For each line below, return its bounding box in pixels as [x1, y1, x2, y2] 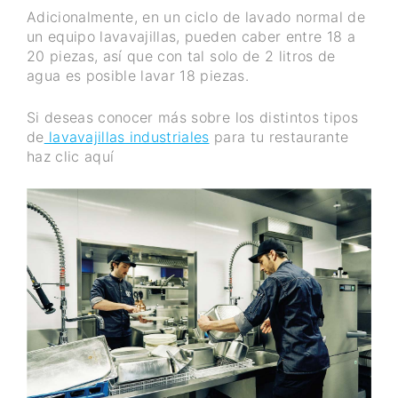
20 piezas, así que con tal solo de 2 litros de [27, 46, 336, 65]
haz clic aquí [27, 147, 115, 165]
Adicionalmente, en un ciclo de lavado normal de [27, 7, 365, 26]
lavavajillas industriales [44, 127, 210, 146]
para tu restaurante [209, 127, 349, 146]
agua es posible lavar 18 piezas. [27, 66, 249, 84]
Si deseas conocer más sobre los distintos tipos [27, 107, 358, 126]
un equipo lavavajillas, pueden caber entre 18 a [27, 27, 355, 45]
